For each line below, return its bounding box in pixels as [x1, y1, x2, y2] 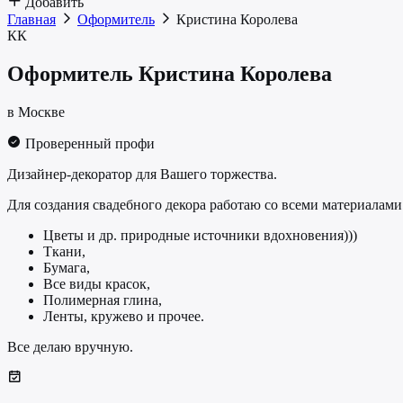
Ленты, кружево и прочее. [43, 308, 204, 324]
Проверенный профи [22, 135, 155, 151]
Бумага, [43, 259, 90, 275]
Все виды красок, [43, 275, 150, 291]
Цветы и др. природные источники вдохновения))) [43, 227, 357, 243]
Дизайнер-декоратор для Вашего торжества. [7, 166, 277, 182]
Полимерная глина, [43, 291, 162, 308]
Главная [7, 12, 56, 27]
